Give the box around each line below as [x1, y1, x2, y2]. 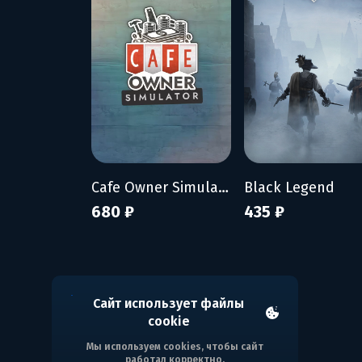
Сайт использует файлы [93, 296, 245, 311]
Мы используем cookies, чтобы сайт [86, 341, 263, 352]
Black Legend [244, 178, 335, 196]
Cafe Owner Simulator [218, 178, 229, 196]
